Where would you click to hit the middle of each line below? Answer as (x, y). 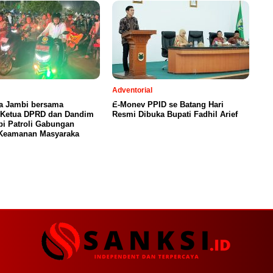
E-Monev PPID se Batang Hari (168, 105)
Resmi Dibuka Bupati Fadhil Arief (175, 115)
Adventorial (132, 90)
